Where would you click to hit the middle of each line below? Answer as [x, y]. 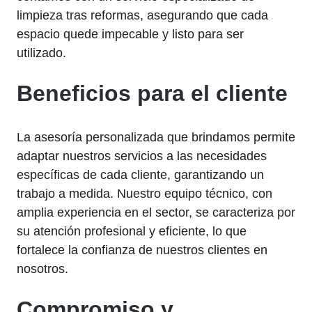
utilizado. [41, 53]
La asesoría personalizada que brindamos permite [156, 138]
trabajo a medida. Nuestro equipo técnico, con [145, 194]
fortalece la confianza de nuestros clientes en [142, 250]
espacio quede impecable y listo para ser [130, 34]
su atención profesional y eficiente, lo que [132, 232]
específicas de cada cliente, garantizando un [140, 175]
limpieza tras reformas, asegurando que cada [142, 16]
